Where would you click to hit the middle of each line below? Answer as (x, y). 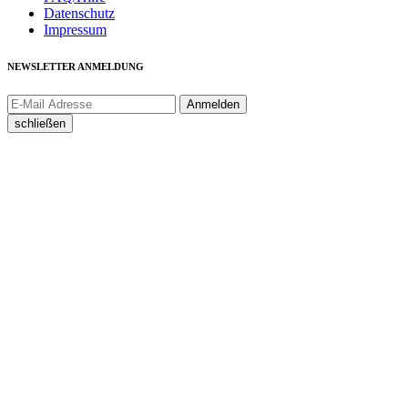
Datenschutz (79, 14)
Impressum (75, 30)
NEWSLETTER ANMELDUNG (76, 67)
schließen (40, 124)
